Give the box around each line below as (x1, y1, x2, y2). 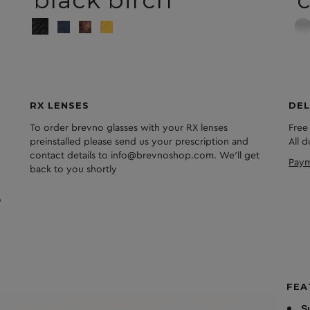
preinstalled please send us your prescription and (30, 137, 249, 147)
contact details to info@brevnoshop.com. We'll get (30, 151, 260, 161)
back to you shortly (30, 165, 118, 175)
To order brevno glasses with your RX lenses (30, 123, 228, 134)
